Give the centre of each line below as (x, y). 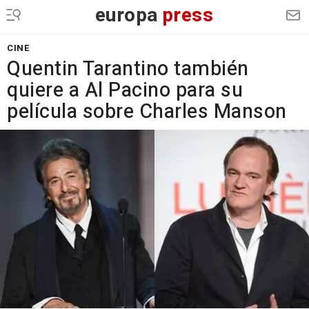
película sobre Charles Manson (147, 112)
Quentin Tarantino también (128, 69)
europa (127, 16)
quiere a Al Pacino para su (125, 90)
